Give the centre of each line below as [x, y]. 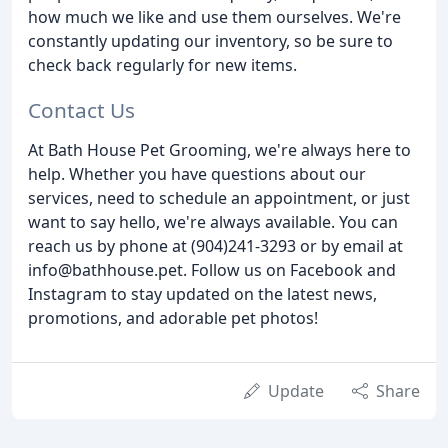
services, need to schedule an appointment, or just [219, 197]
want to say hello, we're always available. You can [213, 221]
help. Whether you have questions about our [197, 173]
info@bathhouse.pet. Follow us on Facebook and [212, 269]
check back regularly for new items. [162, 65]
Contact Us [81, 109]
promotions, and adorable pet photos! [173, 317]
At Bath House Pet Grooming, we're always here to [219, 149]
